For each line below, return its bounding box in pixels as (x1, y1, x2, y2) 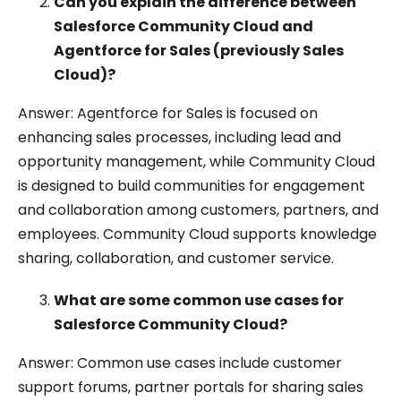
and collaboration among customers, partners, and (18, 200, 379, 220)
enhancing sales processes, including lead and (18, 127, 341, 148)
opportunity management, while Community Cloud (18, 151, 375, 172)
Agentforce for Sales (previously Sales (54, 40, 344, 61)
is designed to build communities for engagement (18, 175, 365, 196)
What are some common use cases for (54, 290, 344, 311)
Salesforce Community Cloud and (54, 16, 313, 37)
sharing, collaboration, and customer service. (18, 248, 334, 269)
